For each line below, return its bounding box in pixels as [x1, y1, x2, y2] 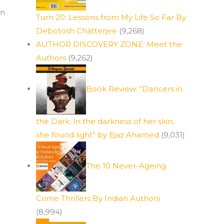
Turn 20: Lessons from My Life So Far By [36, 12, 186, 22]
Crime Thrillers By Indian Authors [36, 193, 160, 203]
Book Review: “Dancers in [86, 83, 182, 93]
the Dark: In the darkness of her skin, [36, 116, 174, 126]
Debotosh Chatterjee [36, 26, 117, 35]
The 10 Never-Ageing [86, 160, 166, 170]
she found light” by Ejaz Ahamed [36, 130, 159, 139]
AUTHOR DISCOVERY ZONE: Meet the [36, 39, 182, 49]
